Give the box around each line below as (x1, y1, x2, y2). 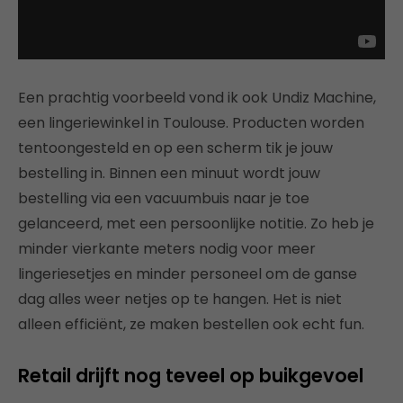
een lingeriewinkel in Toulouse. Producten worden (18, 112, 364, 133)
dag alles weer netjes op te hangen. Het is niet (18, 288, 342, 309)
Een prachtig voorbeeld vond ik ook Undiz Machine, (18, 86, 376, 108)
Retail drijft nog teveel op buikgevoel (18, 362, 363, 389)
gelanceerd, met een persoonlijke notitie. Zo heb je (18, 212, 374, 234)
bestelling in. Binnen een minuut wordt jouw (18, 162, 320, 184)
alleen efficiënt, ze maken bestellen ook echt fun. (18, 313, 364, 335)
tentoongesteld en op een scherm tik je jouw (18, 137, 333, 158)
